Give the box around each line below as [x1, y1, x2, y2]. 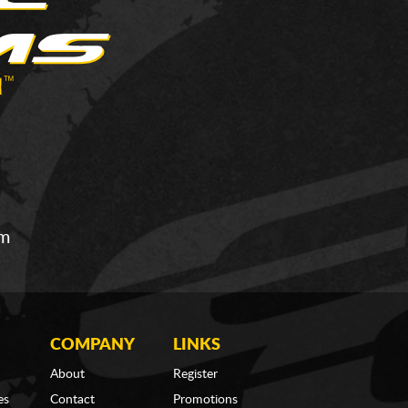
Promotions [172, 393, 238, 406]
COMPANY [50, 337, 136, 353]
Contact [50, 393, 96, 406]
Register [172, 368, 218, 381]
